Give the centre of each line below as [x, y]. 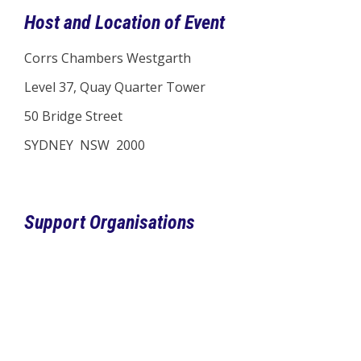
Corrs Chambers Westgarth [108, 58]
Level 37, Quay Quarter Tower [115, 87]
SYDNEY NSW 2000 [85, 145]
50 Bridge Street [73, 116]
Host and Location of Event [124, 23]
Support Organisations [110, 222]
